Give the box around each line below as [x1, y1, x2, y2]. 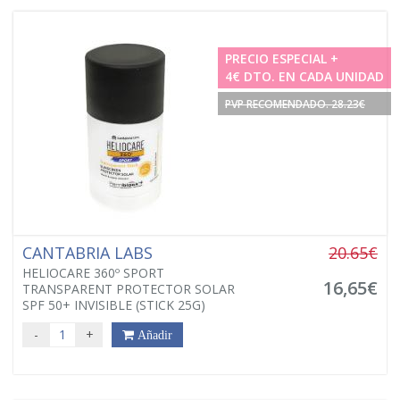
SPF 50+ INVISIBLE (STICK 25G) [22, 296, 205, 313]
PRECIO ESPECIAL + [225, 49, 338, 67]
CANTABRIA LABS [22, 241, 157, 263]
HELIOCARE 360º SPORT [22, 263, 164, 281]
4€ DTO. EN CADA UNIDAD [225, 67, 384, 85]
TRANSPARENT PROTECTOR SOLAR [22, 279, 235, 297]
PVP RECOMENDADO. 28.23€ [225, 96, 365, 111]
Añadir [134, 328, 172, 341]
